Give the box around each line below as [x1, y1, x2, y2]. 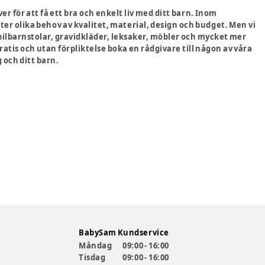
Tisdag [79, 252, 106, 263]
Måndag [79, 240, 112, 251]
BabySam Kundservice [79, 227, 169, 238]
